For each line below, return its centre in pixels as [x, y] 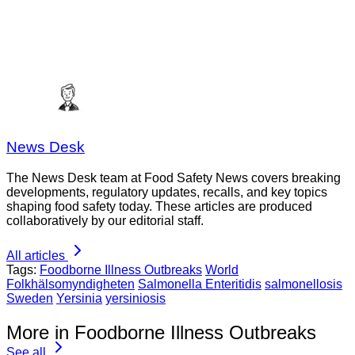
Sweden [30, 299]
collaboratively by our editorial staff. [105, 221]
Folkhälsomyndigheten [71, 284]
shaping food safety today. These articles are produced [159, 207]
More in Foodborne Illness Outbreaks [161, 332]
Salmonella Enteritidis [200, 284]
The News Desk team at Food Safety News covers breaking [174, 178]
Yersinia [79, 299]
